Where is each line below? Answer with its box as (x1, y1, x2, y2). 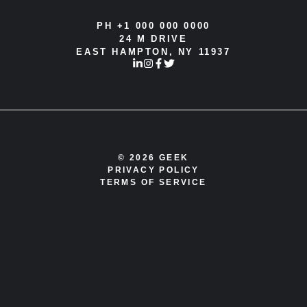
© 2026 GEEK (118, 153, 189, 163)
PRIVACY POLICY (108, 165, 199, 175)
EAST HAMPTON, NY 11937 (76, 47, 231, 57)
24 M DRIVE (119, 34, 188, 44)
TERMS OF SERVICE (100, 177, 207, 188)
